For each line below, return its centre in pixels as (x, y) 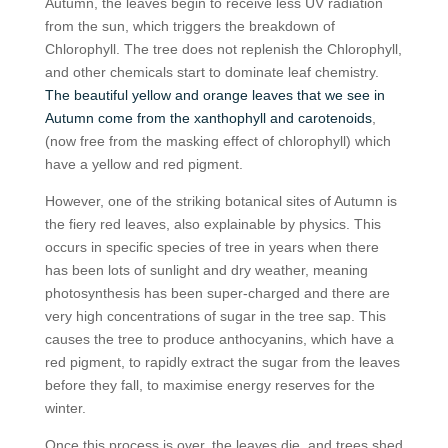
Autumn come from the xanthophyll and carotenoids (208, 117)
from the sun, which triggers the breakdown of (189, 25)
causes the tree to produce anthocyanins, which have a (219, 338)
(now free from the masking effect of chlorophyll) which (217, 140)
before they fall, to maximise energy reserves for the (209, 384)
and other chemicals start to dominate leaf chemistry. (211, 71)
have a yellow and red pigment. (143, 163)
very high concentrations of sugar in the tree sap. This (215, 315)
